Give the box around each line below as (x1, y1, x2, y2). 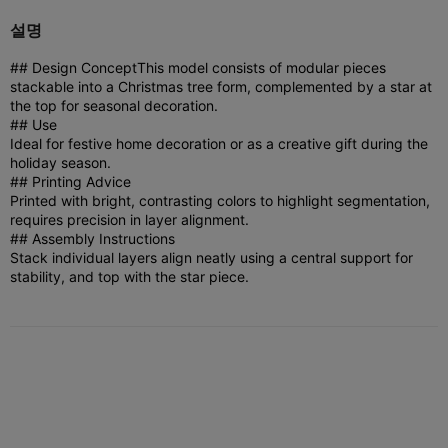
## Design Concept (10, 58, 137, 76)
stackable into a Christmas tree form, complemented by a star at (10, 77, 432, 95)
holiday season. (10, 153, 111, 171)
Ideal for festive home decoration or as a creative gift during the (10, 134, 428, 152)
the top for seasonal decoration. (10, 96, 218, 114)
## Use (10, 115, 57, 133)
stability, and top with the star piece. (10, 267, 249, 285)
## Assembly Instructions (10, 229, 175, 247)
